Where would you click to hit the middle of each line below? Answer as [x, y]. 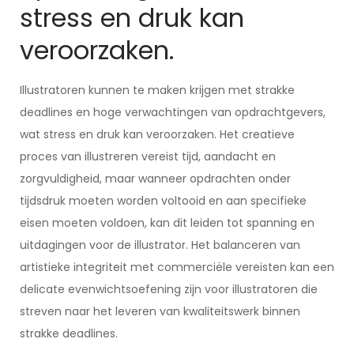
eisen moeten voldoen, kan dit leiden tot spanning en [167, 223]
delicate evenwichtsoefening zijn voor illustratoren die [169, 289]
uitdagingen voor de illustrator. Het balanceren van [160, 245]
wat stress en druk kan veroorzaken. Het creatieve [157, 134]
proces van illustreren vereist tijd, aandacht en [148, 156]
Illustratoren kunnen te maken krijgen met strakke [157, 90]
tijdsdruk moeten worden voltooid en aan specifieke [163, 201]
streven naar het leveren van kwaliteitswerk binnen [160, 311]
